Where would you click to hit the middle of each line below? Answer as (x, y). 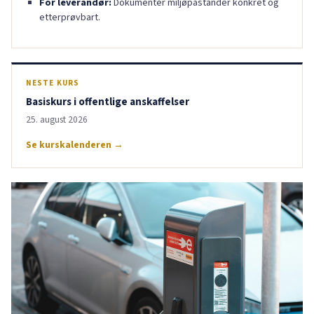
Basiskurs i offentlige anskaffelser (108, 102)
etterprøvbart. (69, 17)
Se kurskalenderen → (75, 144)
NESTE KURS (53, 83)
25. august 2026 (57, 120)
